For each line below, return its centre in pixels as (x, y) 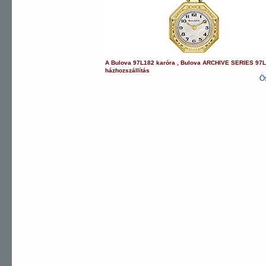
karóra (166, 63)
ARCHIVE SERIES (228, 63)
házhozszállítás (128, 70)
